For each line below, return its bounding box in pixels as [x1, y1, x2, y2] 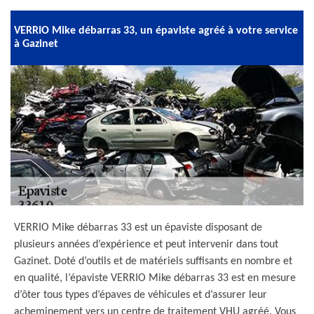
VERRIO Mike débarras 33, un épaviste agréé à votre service [14, 25, 298, 36]
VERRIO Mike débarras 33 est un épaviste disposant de [14, 222, 262, 233]
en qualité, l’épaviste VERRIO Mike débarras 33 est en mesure [14, 273, 296, 284]
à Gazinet [14, 39, 58, 50]
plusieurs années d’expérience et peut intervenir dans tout [14, 239, 278, 250]
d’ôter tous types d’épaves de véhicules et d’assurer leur [14, 289, 267, 301]
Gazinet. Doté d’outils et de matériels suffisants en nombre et [14, 256, 292, 267]
